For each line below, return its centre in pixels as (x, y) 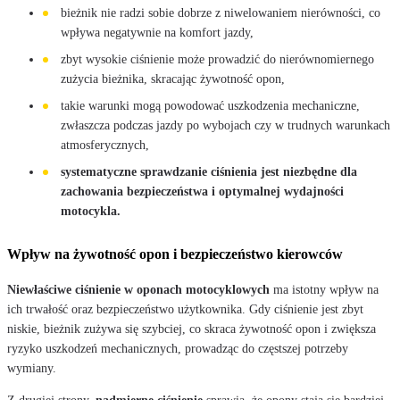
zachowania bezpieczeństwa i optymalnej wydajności (202, 191)
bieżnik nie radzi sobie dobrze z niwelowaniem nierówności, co (221, 12)
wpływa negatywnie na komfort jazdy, (157, 32)
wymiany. (32, 368)
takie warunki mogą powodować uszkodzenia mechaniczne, (210, 105)
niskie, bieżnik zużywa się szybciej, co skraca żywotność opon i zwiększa (192, 329)
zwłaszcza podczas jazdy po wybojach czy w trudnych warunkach (225, 125)
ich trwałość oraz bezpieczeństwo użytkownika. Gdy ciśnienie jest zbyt (185, 309)
